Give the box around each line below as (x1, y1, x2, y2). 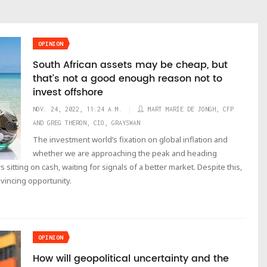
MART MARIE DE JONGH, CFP (148, 105, 234, 113)
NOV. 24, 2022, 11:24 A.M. (33, 105, 122, 113)
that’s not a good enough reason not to (33, 71, 222, 86)
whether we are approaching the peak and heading (33, 148, 217, 159)
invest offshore (33, 85, 103, 100)
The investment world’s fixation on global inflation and (33, 134, 228, 145)
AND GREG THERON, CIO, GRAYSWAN (33, 119, 140, 126)
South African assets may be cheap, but (33, 57, 228, 73)
